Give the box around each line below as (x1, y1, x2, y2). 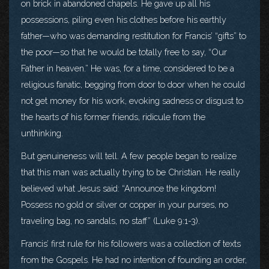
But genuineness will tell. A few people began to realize (21, 150, 237, 161)
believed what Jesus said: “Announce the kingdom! (21, 183, 216, 193)
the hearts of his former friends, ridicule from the (21, 111, 205, 122)
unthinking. (21, 127, 63, 138)
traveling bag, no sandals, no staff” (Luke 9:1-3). (21, 215, 200, 226)
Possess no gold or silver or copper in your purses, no (21, 199, 228, 210)
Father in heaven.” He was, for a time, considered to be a (21, 62, 234, 73)
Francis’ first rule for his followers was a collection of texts (21, 238, 241, 249)
